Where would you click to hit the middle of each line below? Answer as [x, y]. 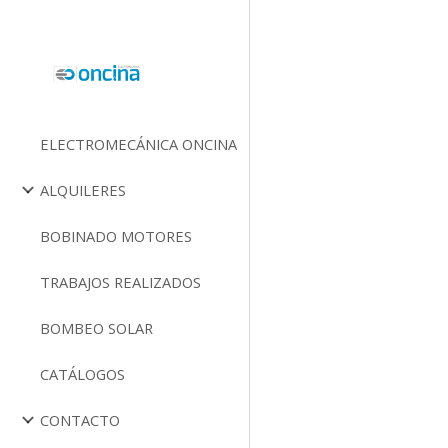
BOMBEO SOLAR [96, 328]
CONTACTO [80, 420]
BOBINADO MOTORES [116, 236]
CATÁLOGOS [82, 374]
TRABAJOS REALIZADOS [120, 282]
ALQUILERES [83, 190]
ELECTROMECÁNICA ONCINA [138, 144]
